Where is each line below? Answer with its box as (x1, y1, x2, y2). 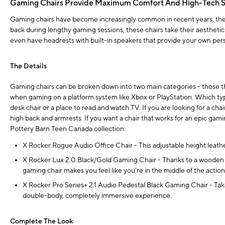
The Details (10, 62, 47, 71)
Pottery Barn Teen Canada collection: (10, 125, 126, 134)
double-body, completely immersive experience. (23, 191, 172, 201)
